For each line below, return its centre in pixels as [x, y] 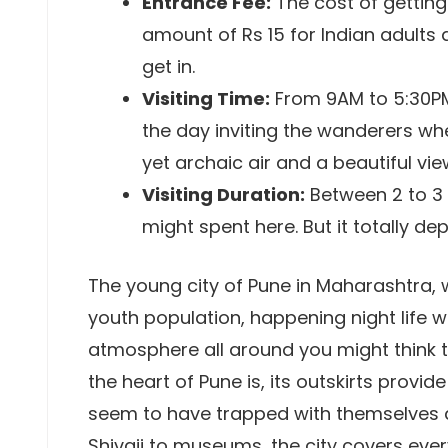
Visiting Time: [206, 98]
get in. [168, 66]
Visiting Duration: [223, 194]
